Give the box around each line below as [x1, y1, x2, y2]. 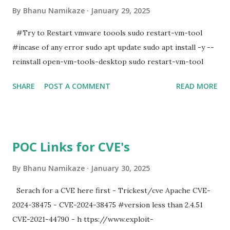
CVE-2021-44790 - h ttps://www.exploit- [12, 215, 154, 224]
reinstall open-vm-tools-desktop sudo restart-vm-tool [12, 57, 203, 66]
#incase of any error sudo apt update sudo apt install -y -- [12, 43, 214, 52]
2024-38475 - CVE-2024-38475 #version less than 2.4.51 [12, 200, 203, 209]
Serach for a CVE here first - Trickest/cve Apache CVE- [12, 186, 210, 195]
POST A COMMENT [44, 81, 110, 91]
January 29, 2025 [91, 6, 150, 15]
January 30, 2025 [91, 163, 150, 173]
